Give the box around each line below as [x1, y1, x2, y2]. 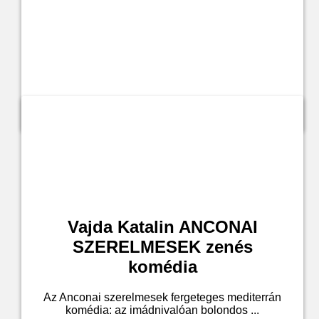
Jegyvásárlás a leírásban [110, 103, 214, 114]
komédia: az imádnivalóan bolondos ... [66, 303, 259, 316]
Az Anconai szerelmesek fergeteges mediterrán [43, 291, 281, 303]
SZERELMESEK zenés [72, 236, 253, 256]
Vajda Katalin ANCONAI [67, 216, 258, 236]
